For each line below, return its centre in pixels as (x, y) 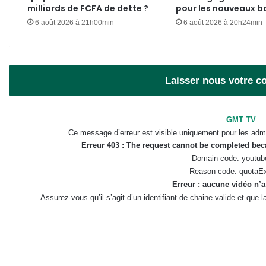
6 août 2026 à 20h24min (223, 22)
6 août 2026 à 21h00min (75, 22)
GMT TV (241, 119)
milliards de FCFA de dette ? (88, 8)
